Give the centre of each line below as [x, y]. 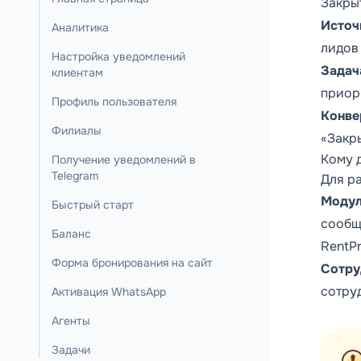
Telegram [75, 176]
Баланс [71, 234]
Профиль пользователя [114, 102]
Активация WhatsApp [109, 292]
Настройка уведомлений [118, 56]
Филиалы [77, 131]
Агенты [71, 321]
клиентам [77, 73]
